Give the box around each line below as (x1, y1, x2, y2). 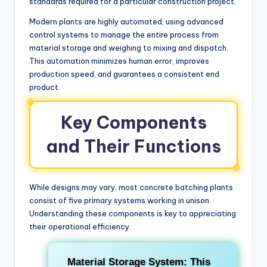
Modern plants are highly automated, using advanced (29, 16, 223, 26)
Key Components (60, 111, 207, 133)
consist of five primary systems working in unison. (29, 195, 211, 205)
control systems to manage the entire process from (29, 29, 219, 39)
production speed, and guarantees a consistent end (29, 69, 219, 79)
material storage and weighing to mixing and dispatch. (29, 42, 228, 52)
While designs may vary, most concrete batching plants (29, 182, 233, 192)
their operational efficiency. (29, 221, 131, 231)
